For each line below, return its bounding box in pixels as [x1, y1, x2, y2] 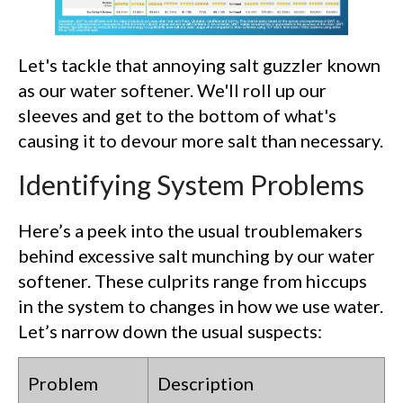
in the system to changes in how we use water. [18, 295, 383, 318]
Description [157, 372, 254, 395]
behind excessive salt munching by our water [18, 245, 375, 267]
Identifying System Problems [18, 168, 364, 202]
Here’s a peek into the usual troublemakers [18, 219, 363, 242]
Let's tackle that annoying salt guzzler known [18, 54, 381, 76]
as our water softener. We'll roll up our [18, 79, 327, 102]
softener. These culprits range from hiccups [18, 270, 367, 292]
